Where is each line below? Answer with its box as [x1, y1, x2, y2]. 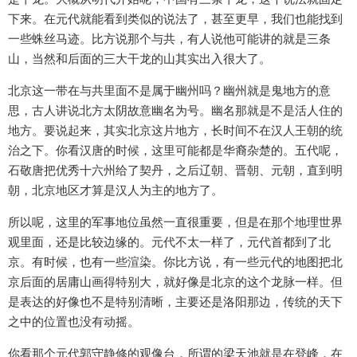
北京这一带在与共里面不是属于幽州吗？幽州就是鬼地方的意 [8, 83, 331, 99]
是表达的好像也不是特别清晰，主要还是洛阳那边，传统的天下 [8, 294, 343, 310]
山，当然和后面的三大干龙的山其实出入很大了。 [8, 51, 271, 67]
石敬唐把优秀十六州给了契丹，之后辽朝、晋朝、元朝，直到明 [8, 163, 343, 178]
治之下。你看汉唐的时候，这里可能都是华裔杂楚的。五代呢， [8, 143, 343, 159]
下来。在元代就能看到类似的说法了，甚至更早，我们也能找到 [8, 11, 343, 27]
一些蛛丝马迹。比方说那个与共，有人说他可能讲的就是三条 [8, 31, 331, 47]
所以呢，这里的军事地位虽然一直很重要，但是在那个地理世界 [8, 214, 343, 230]
